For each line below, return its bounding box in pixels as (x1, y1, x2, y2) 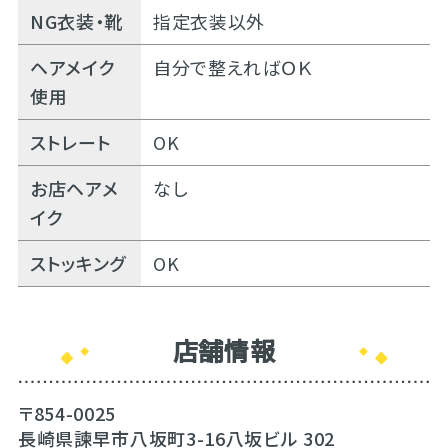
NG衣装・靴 (29, 8, 123, 35)
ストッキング (29, 250, 126, 277)
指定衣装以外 (152, 8, 265, 35)
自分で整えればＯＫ (152, 54, 313, 81)
